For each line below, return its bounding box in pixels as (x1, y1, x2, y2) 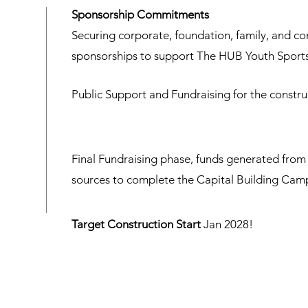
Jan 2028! (201, 217, 253, 231)
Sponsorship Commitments (71, 8, 209, 21)
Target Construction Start (71, 217, 201, 231)
